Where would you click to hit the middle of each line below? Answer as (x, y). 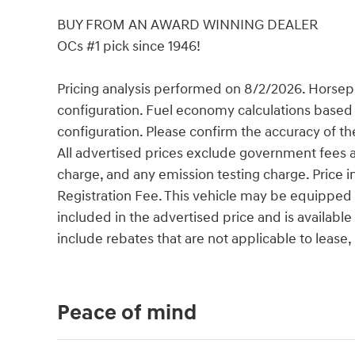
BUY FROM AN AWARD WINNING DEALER (187, 25)
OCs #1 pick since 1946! (129, 46)
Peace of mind (127, 313)
